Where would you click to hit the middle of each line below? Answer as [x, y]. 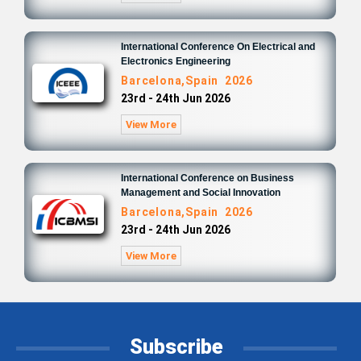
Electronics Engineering [176, 61]
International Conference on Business [208, 178]
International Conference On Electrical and [218, 47]
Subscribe [176, 347]
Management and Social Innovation [201, 193]
